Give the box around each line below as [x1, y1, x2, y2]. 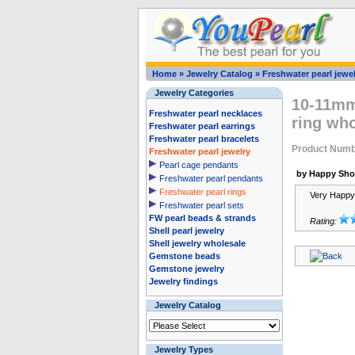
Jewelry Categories [154, 88, 234, 97]
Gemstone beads [148, 251, 220, 261]
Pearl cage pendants [158, 160, 239, 170]
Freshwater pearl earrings [148, 121, 255, 131]
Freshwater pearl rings [158, 187, 246, 197]
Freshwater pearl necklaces [148, 109, 262, 118]
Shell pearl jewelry [148, 226, 224, 235]
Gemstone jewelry [148, 264, 224, 273]
